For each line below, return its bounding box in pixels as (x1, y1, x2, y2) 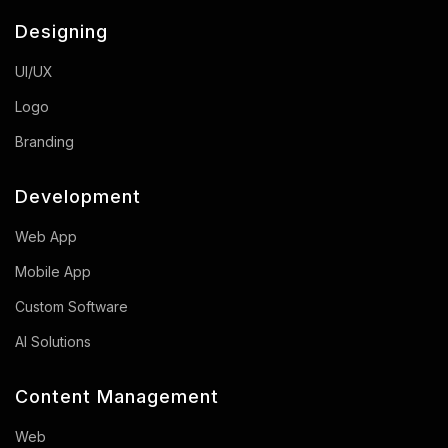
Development (15, 185, 141, 207)
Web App (15, 227, 77, 245)
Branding (15, 132, 74, 150)
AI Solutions (15, 332, 91, 350)
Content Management (15, 385, 219, 407)
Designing (15, 20, 108, 42)
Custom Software (15, 297, 128, 315)
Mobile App (15, 262, 91, 280)
